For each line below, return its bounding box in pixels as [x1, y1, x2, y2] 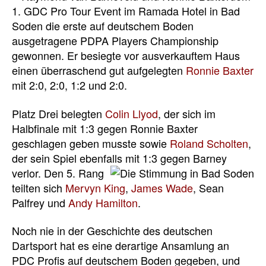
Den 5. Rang [44, 164, 104, 180]
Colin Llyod [105, 105, 158, 121]
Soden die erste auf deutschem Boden [12, 18, 194, 33]
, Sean [193, 179, 224, 195]
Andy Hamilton [68, 194, 138, 210]
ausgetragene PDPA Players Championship [12, 33, 218, 48]
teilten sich [12, 179, 65, 195]
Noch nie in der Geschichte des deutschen [12, 223, 213, 238]
